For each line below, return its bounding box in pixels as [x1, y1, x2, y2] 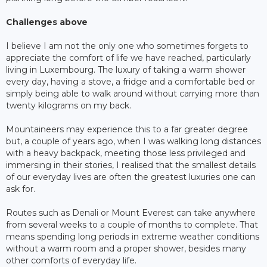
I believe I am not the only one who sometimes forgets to [6, 40, 249, 51]
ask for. [6, 183, 35, 194]
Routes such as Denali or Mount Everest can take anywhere [6, 207, 256, 218]
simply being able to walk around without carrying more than [6, 88, 259, 99]
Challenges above [6, 16, 88, 27]
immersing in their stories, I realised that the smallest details [6, 159, 256, 170]
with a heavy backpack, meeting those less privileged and [6, 147, 246, 159]
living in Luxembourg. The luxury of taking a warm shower [6, 64, 246, 75]
